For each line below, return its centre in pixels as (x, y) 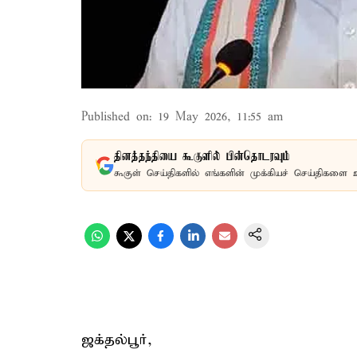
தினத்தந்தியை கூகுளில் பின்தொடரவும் (202, 157)
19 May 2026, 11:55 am (220, 117)
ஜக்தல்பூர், (117, 340)
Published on (115, 117)
